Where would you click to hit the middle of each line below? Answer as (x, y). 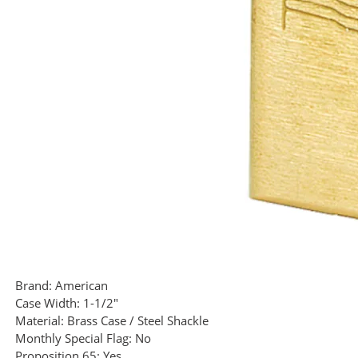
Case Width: (48, 303)
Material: (40, 321)
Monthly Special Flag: (74, 338)
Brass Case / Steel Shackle (138, 321)
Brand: (34, 286)
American (82, 286)
